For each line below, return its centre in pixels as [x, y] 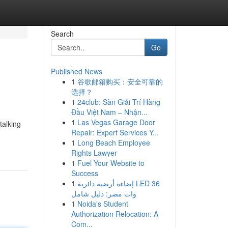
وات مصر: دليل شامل [104, 193]
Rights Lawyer [94, 153]
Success [84, 173]
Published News [76, 71]
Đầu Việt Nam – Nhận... [109, 112]
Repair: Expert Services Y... [115, 132]
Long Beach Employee [113, 142]
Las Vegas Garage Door [116, 122]
